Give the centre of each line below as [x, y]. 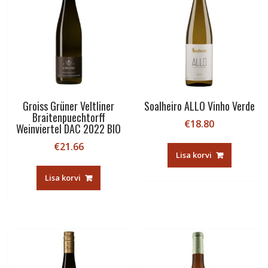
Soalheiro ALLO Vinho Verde [199, 106]
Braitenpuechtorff [68, 118]
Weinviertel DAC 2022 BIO [69, 129]
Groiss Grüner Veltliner [69, 106]
